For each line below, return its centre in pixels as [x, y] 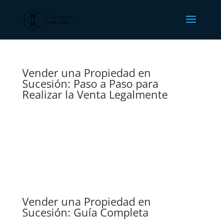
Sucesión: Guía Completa [85, 212]
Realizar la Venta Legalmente [95, 94]
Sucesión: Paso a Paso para [90, 83]
